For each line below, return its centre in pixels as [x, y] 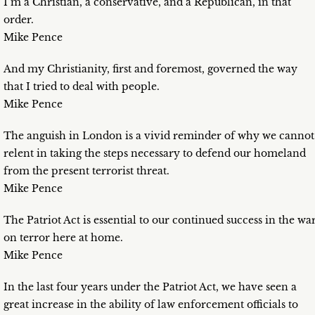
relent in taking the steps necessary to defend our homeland [155, 154]
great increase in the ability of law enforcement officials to [151, 305]
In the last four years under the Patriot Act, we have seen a [150, 287]
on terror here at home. [63, 238]
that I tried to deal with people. [82, 87]
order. [19, 20]
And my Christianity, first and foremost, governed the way [150, 69]
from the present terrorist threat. [86, 171]
